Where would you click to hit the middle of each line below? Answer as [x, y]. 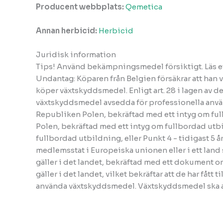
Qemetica [144, 6]
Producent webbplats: [80, 6]
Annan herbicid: [67, 30]
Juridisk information [76, 54]
